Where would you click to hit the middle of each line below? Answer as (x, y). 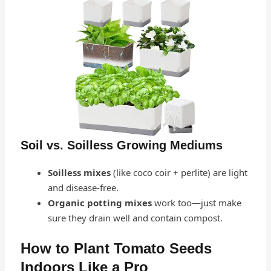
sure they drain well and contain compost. (135, 217)
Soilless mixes (79, 172)
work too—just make (196, 202)
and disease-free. (83, 187)
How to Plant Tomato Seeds (116, 249)
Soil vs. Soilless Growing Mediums (121, 145)
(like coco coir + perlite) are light (179, 172)
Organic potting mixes (100, 202)
